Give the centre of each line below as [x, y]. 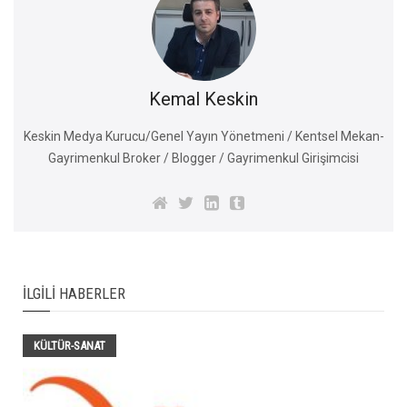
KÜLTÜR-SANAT [69, 345]
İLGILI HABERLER [74, 293]
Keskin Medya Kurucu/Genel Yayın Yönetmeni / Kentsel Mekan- [203, 136]
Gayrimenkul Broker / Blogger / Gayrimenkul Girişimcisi [203, 158]
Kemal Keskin [203, 99]
